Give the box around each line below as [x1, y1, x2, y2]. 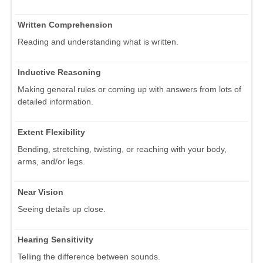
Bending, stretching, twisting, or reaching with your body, [18, 144, 227, 154]
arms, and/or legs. [18, 156, 85, 166]
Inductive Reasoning [18, 67, 101, 77]
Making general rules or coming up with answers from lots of [18, 84, 241, 94]
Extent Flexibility [18, 127, 85, 137]
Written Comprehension [18, 19, 113, 29]
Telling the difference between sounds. [18, 251, 160, 261]
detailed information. [18, 96, 93, 106]
